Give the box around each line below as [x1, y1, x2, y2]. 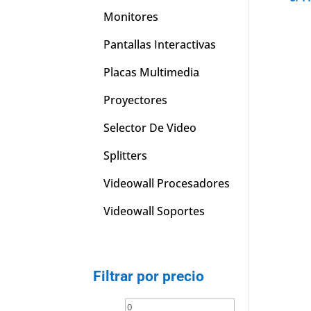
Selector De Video [103, 120, 197, 136]
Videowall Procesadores [103, 176, 230, 192]
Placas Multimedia [103, 65, 200, 81]
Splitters [103, 148, 148, 164]
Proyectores [103, 92, 168, 108]
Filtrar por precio [93, 267, 205, 285]
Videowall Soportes [103, 203, 205, 219]
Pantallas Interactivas [103, 37, 217, 53]
